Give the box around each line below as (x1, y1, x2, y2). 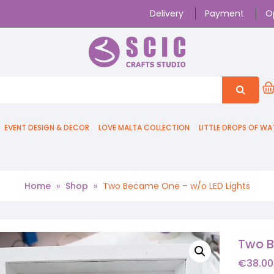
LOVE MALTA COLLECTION (98, 122, 190, 133)
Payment (205, 7, 244, 20)
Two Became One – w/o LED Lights (102, 180, 250, 192)
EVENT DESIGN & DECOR (4, 122, 89, 133)
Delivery (150, 7, 183, 20)
